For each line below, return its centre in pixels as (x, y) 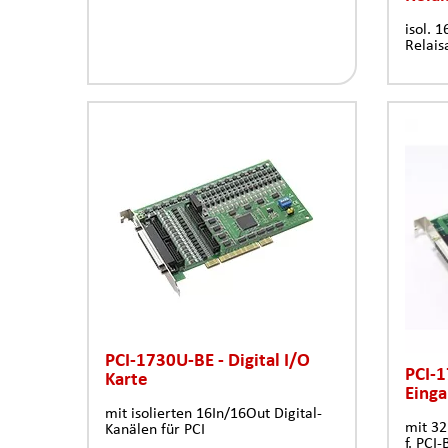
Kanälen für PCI (155, 429)
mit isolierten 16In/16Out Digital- (213, 413)
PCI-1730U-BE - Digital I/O (207, 359)
